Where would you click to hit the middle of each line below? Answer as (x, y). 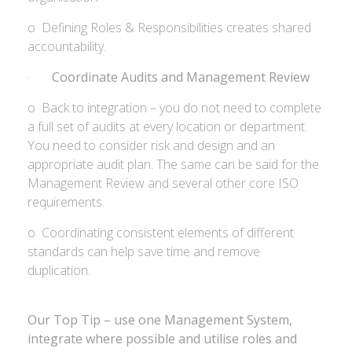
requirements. (66, 202)
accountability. (67, 46)
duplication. (59, 270)
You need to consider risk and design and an (151, 145)
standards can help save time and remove (144, 251)
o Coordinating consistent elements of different (161, 233)
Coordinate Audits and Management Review (181, 77)
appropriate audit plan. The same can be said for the (173, 164)
